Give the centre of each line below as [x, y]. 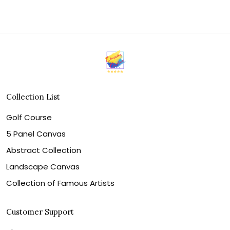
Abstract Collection [44, 150]
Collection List [33, 97]
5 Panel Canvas [36, 133]
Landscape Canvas [43, 166]
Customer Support [40, 212]
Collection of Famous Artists [60, 183]
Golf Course [29, 117]
